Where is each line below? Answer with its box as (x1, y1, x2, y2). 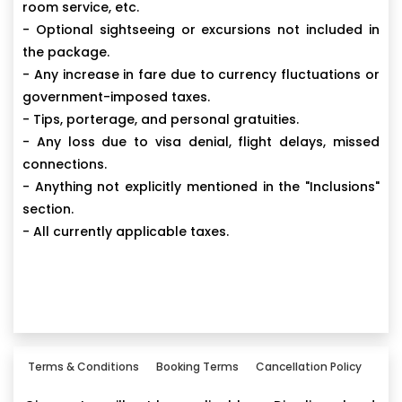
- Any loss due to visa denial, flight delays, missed (22, 133, 380, 152)
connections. (22, 155, 107, 174)
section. (22, 200, 74, 219)
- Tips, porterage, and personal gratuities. (22, 110, 299, 129)
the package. (22, 43, 109, 62)
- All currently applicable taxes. (22, 223, 229, 241)
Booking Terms (156, 359, 239, 375)
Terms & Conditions (28, 359, 139, 375)
